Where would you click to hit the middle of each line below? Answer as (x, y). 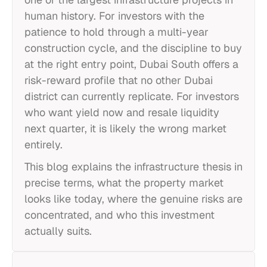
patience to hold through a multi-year (117, 32)
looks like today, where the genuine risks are (133, 199)
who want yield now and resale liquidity (122, 112)
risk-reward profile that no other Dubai (119, 80)
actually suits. (58, 231)
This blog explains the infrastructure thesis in (133, 167)
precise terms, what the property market (124, 183)
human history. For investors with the (114, 16)
